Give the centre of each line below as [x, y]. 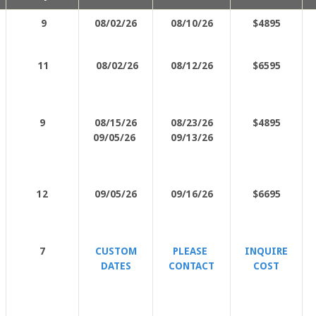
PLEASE [192, 251]
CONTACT [192, 266]
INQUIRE [266, 251]
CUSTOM [116, 251]
